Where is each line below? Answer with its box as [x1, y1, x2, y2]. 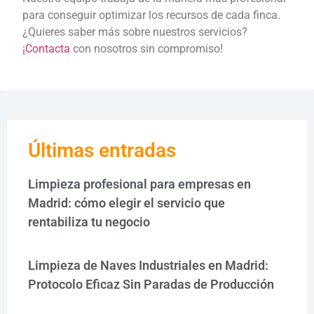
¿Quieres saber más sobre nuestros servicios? [22, 25, 247, 39]
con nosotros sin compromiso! [70, 42, 223, 56]
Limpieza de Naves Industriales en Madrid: [28, 257, 268, 273]
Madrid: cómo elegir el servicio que [28, 195, 225, 210]
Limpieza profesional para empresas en [28, 176, 251, 191]
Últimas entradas [28, 138, 176, 162]
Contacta [25, 42, 70, 56]
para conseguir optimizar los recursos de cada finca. [22, 8, 280, 22]
